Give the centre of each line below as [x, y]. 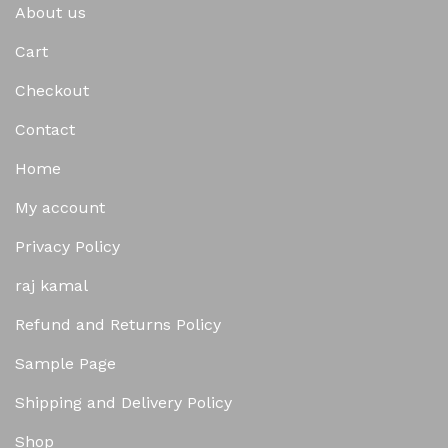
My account [60, 208]
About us [50, 13]
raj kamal [51, 286]
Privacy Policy [67, 247]
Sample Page [65, 364]
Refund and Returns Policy [118, 325]
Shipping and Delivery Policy [123, 403]
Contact [45, 130]
